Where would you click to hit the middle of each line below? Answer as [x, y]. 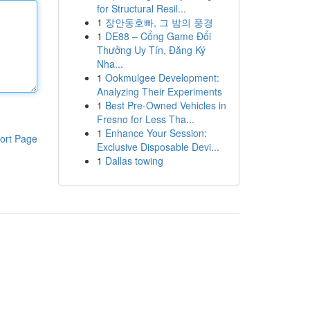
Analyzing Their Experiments [159, 91]
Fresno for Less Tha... [145, 119]
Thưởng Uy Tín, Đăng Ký [151, 50]
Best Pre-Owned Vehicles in [165, 105]
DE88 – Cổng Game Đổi [158, 36]
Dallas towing [134, 161]
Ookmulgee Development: [162, 77]
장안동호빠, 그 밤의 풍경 [159, 22]
